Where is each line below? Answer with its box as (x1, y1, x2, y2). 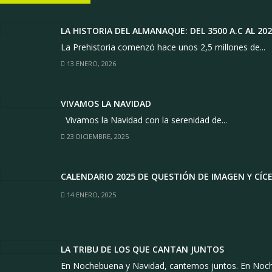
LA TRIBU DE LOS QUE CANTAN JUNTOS (61, 243, 224, 255)
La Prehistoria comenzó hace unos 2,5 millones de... (61, 41, 265, 53)
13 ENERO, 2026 (65, 59, 116, 68)
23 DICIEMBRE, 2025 (65, 132, 129, 141)
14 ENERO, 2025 (65, 190, 116, 199)
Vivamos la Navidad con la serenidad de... (61, 114, 227, 126)
